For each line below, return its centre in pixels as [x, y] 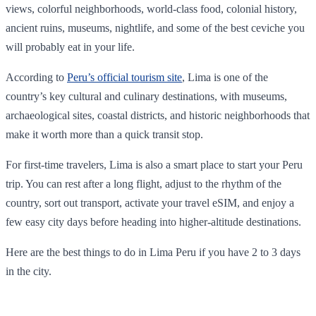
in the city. [29, 271]
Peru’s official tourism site [124, 77]
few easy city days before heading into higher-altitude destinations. [153, 221]
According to [36, 77]
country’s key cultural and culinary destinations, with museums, [146, 96]
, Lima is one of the [225, 77]
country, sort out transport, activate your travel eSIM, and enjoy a [150, 202]
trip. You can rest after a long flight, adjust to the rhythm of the [144, 183]
